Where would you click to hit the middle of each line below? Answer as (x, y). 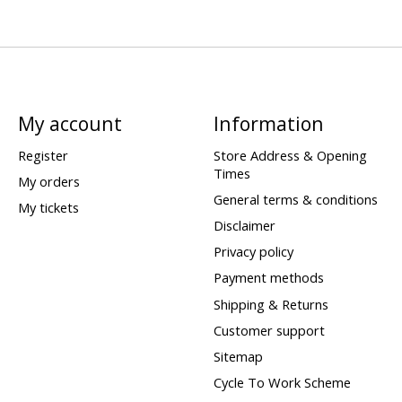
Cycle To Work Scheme (282, 382)
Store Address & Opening (290, 155)
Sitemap (238, 356)
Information (268, 123)
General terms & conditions (295, 199)
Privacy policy (253, 252)
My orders (48, 181)
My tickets (48, 208)
